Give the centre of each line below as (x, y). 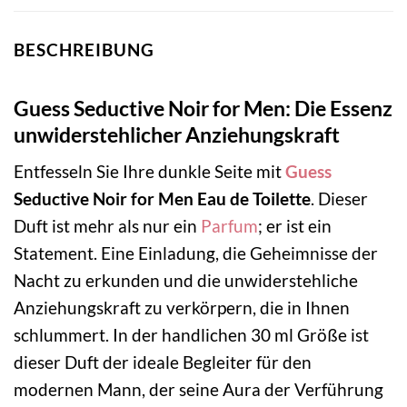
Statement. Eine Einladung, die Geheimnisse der (196, 253)
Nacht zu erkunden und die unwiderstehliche (186, 281)
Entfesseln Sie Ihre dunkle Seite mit (149, 172)
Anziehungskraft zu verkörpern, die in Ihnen (182, 308)
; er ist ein (295, 226)
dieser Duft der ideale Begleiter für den (163, 362)
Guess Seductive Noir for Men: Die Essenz (203, 108)
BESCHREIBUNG (84, 50)
